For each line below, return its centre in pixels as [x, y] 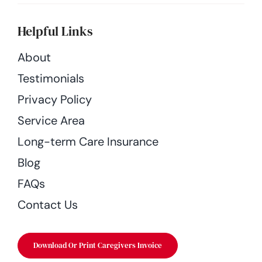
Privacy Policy [54, 99]
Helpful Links [55, 31]
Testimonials [51, 78]
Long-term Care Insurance [88, 141]
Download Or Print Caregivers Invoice [97, 245]
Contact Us [47, 204]
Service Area [51, 120]
